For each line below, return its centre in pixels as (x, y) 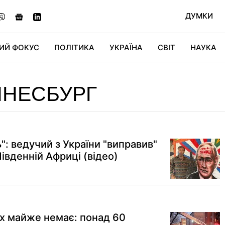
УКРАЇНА (126, 47)
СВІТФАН (179, 76)
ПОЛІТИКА (74, 47)
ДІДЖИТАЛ (90, 76)
